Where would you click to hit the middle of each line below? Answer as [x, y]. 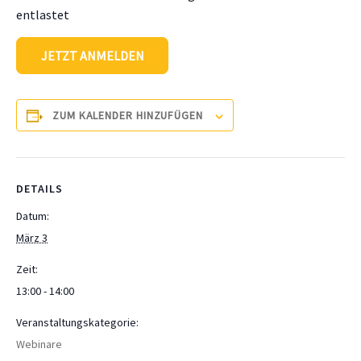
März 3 [32, 238]
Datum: [33, 216]
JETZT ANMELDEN [92, 56]
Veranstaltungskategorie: [77, 323]
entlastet [43, 15]
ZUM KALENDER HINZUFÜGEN [128, 116]
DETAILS [39, 189]
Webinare [39, 344]
